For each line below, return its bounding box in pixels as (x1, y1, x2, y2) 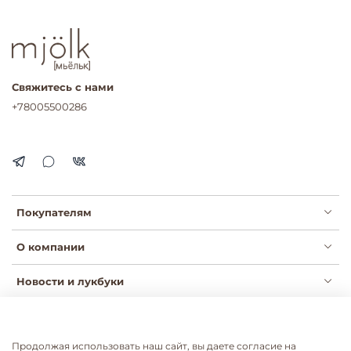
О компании (16, 241, 85, 254)
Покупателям (16, 206, 92, 219)
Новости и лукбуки (16, 275, 124, 288)
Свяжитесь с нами (12, 81, 114, 94)
